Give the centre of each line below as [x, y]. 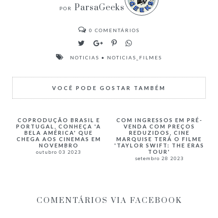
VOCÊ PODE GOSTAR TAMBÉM [109, 88]
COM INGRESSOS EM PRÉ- [159, 120]
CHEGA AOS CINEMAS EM [59, 139]
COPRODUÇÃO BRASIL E [59, 120]
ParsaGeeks [100, 8]
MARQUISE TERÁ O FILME [159, 139]
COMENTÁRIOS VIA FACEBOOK [109, 200]
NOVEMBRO [59, 145]
